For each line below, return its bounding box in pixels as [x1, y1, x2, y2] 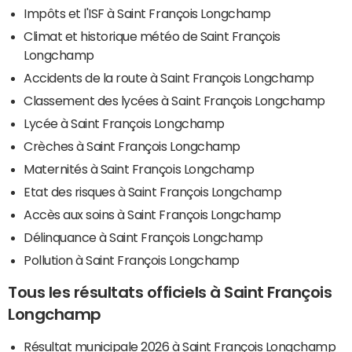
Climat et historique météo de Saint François [24, 29, 280, 42]
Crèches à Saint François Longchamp [24, 139, 240, 152]
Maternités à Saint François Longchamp [24, 162, 255, 175]
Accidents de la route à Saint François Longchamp [24, 71, 314, 84]
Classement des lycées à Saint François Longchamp [24, 93, 325, 107]
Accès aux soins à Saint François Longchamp [24, 207, 281, 221]
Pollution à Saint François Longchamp [24, 253, 240, 266]
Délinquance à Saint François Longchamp [24, 230, 263, 244]
